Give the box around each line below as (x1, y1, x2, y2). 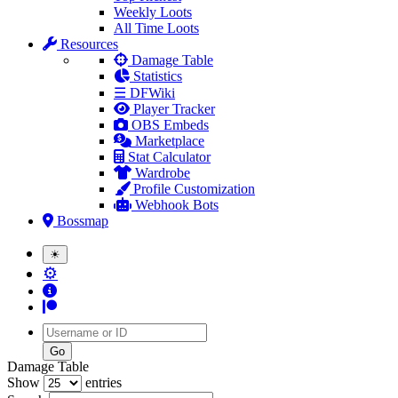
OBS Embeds (128, 116, 209, 132)
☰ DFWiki (114, 84, 175, 100)
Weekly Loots (114, 4, 192, 20)
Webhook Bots (131, 196, 219, 212)
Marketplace (131, 132, 204, 148)
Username (42, 322, 99, 338)
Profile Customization (130, 180, 255, 196)
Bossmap (53, 212, 108, 228)
